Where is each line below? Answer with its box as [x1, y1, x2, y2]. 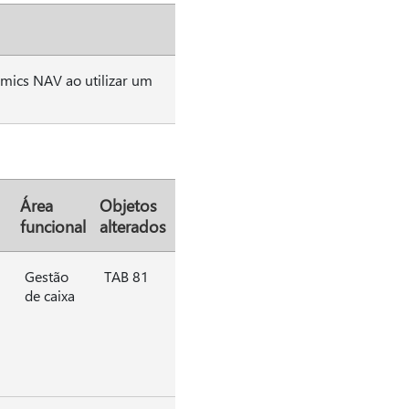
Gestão [24, 267, 68, 286]
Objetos [99, 194, 157, 215]
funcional [19, 215, 86, 236]
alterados [99, 215, 166, 236]
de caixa [24, 286, 75, 305]
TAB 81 [103, 267, 149, 286]
